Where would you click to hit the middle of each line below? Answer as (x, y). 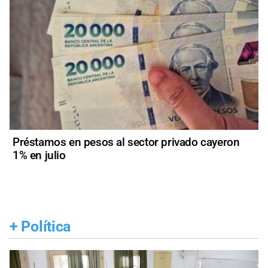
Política (46, 226)
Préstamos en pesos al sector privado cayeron (126, 142)
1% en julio (39, 155)
